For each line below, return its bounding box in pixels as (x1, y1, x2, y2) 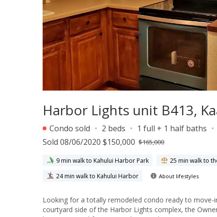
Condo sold (47, 123, 90, 134)
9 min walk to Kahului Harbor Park (56, 156, 149, 165)
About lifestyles (159, 172, 199, 180)
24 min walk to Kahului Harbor (56, 171, 139, 180)
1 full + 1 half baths (137, 123, 207, 134)
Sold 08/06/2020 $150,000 (43, 137, 135, 147)
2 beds (102, 123, 125, 134)
